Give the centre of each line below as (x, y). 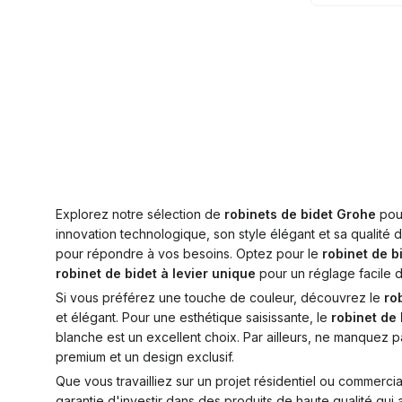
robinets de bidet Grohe (300, 214)
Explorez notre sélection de (140, 214)
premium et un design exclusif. (145, 357)
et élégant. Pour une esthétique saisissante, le (193, 317)
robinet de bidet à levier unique (156, 273)
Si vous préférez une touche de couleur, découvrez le (220, 297)
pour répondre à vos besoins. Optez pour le (189, 253)
